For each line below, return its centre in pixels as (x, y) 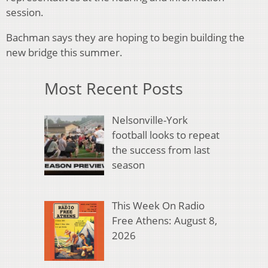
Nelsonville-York (150, 120)
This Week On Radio (158, 206)
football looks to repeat (165, 135)
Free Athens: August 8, (164, 221)
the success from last (161, 150)
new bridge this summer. (64, 53)
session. (25, 13)
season (128, 165)
